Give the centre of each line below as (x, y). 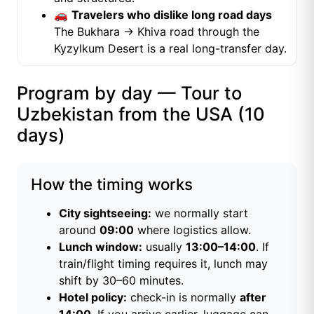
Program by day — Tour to (129, 93)
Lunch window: (101, 247)
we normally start (200, 213)
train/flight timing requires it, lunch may (163, 264)
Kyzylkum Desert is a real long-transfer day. (170, 49)
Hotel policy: (93, 298)
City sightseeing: (105, 213)
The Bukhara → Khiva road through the (157, 32)
